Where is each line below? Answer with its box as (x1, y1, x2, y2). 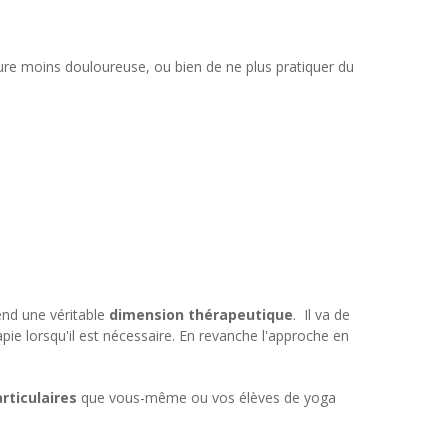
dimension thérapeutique (109, 304, 293, 324)
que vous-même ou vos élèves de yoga (77, 387, 336, 407)
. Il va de (293, 304, 350, 324)
